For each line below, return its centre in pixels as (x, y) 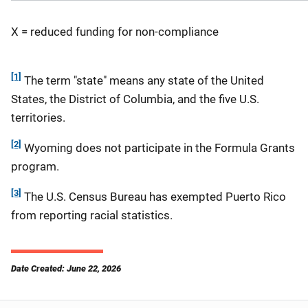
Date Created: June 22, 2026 (66, 268)
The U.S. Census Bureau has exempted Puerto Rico (154, 196)
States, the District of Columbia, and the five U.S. (135, 99)
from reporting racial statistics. (111, 215)
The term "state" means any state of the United (143, 80)
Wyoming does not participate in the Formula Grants (159, 147)
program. (35, 166)
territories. (41, 117)
